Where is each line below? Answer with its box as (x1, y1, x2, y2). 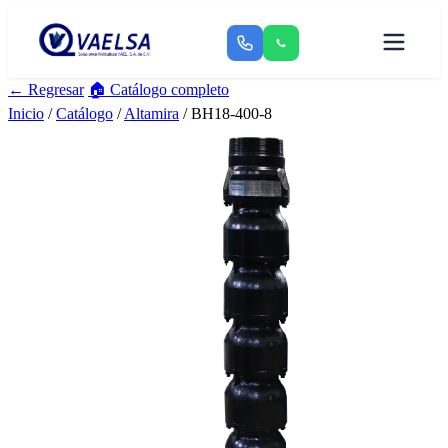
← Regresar (8, 81, 84, 98)
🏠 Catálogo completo (88, 81, 229, 98)
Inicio (8, 105, 44, 122)
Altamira (124, 105, 179, 122)
